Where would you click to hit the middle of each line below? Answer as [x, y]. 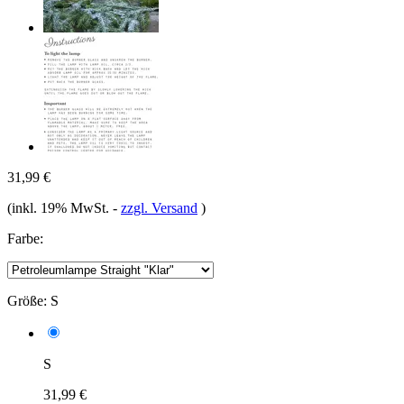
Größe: [27, 300]
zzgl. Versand [159, 207]
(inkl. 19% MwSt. [60, 207]
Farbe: [25, 238]
